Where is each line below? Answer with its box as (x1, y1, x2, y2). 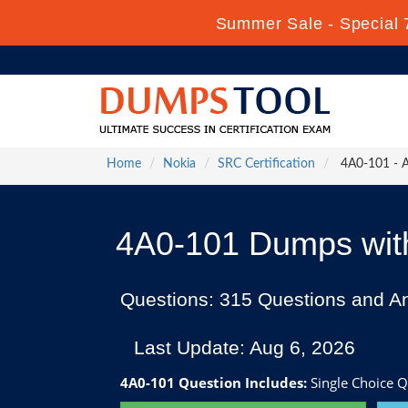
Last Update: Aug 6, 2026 (134, 337, 355, 358)
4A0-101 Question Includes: (120, 373, 307, 392)
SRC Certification (218, 158, 315, 170)
